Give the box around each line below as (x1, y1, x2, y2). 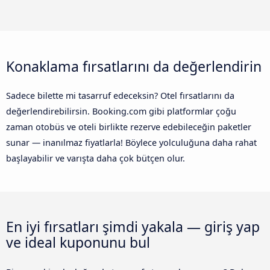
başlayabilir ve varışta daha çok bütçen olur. (6, 152, 185, 164)
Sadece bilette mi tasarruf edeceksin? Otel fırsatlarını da (6, 89, 234, 101)
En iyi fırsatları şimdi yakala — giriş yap (6, 217, 260, 237)
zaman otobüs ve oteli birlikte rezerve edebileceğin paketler (6, 121, 251, 133)
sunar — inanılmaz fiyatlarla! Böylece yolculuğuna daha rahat (6, 136, 257, 148)
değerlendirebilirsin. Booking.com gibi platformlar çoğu (6, 105, 236, 117)
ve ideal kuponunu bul (6, 233, 150, 253)
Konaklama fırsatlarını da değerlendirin (6, 56, 262, 76)
